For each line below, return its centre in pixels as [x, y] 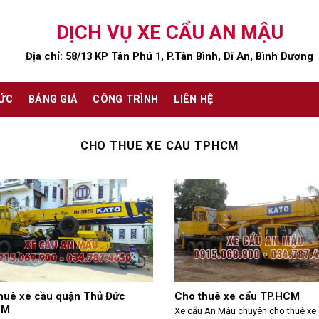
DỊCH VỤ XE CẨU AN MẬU [169, 32]
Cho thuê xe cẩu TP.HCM [237, 296]
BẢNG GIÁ [53, 99]
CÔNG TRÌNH [126, 99]
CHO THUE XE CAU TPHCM [159, 146]
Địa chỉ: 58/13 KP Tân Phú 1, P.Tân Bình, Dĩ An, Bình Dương [169, 56]
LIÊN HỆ [194, 99]
